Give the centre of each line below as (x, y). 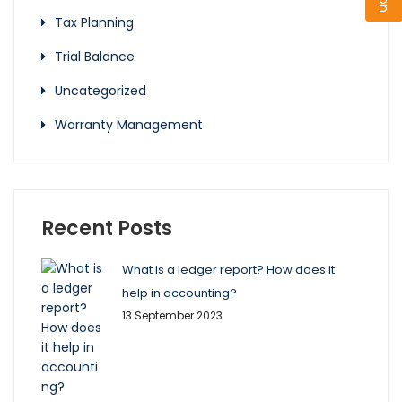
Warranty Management (129, 125)
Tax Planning (94, 23)
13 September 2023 (172, 316)
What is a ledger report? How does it (228, 270)
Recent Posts (107, 229)
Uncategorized (100, 91)
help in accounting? (179, 293)
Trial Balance (95, 57)
